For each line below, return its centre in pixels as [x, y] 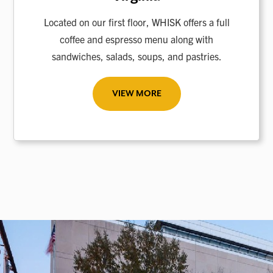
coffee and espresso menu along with [136, 39]
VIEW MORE [136, 94]
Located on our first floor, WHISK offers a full [136, 22]
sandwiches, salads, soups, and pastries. [136, 56]
